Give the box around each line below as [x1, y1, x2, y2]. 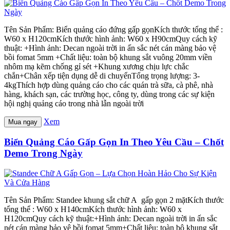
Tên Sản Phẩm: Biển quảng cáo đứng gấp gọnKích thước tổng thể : [4, 25, 223, 34]
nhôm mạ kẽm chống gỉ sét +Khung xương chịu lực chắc [4, 62, 189, 71]
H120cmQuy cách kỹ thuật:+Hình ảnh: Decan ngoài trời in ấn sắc [4, 214, 217, 223]
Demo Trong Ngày [4, 148, 83, 159]
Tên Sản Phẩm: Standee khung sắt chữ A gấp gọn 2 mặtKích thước [4, 196, 224, 205]
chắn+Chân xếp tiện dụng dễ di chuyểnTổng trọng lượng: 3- [4, 71, 200, 80]
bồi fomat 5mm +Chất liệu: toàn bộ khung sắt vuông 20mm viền [4, 52, 212, 62]
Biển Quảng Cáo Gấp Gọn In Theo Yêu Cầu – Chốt [4, 137, 224, 148]
